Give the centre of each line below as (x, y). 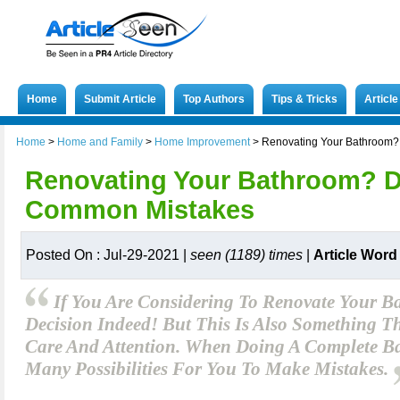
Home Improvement (202, 142)
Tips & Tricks (304, 99)
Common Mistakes (140, 210)
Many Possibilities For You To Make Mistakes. (209, 369)
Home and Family (100, 142)
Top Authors (214, 99)
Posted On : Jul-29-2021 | (108, 255)
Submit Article (120, 99)
